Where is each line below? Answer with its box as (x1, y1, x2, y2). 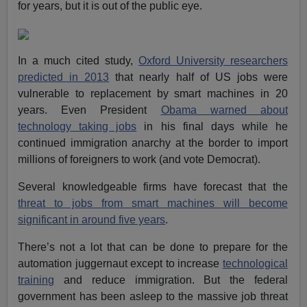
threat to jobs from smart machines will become (18, 197, 288, 210)
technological (222, 258, 288, 270)
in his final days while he (136, 121, 288, 133)
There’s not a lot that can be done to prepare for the (18, 241, 288, 254)
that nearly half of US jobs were (109, 71, 288, 84)
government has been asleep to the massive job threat (18, 291, 288, 303)
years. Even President (18, 104, 161, 116)
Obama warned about (160, 104, 288, 116)
